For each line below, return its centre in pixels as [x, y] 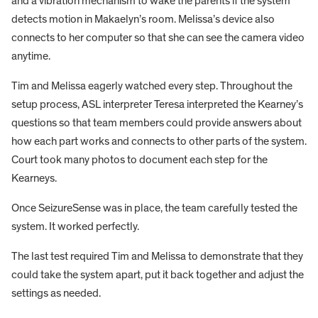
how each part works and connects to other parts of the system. [159, 141]
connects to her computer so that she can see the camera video [158, 37]
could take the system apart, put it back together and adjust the [158, 274]
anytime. [32, 56]
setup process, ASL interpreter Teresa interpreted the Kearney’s [157, 104]
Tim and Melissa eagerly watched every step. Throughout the [152, 86]
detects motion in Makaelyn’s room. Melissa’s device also [143, 19]
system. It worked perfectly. [75, 226]
